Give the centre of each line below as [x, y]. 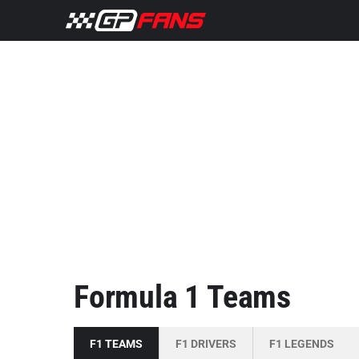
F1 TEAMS [116, 344]
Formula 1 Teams [182, 297]
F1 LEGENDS [302, 344]
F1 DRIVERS [206, 344]
